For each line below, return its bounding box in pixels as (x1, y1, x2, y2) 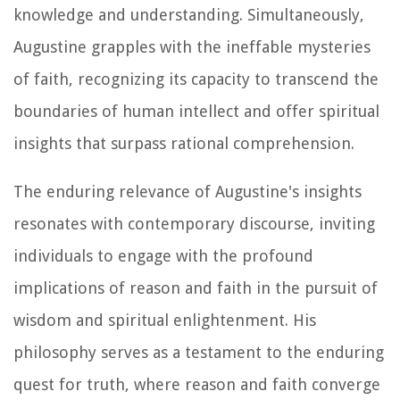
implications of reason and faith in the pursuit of (13, 279, 378, 298)
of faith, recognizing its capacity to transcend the (13, 70, 379, 89)
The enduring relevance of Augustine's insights (13, 182, 362, 202)
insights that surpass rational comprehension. (13, 134, 354, 154)
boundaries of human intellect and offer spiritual (13, 102, 379, 121)
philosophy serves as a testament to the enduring (13, 343, 384, 362)
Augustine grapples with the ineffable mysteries (13, 37, 371, 57)
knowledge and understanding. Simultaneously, (13, 5, 364, 25)
